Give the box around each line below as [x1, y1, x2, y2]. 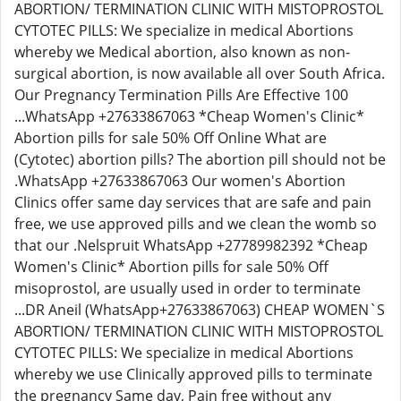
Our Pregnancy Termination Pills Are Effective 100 [14, 85, 348, 105]
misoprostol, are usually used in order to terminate [14, 278, 361, 298]
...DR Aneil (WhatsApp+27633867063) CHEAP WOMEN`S [14, 300, 385, 320]
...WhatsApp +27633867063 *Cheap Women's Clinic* [14, 107, 364, 126]
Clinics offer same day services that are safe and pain [14, 192, 371, 212]
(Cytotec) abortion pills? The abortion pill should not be [14, 149, 386, 169]
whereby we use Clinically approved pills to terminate [14, 364, 372, 384]
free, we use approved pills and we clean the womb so [14, 214, 377, 234]
